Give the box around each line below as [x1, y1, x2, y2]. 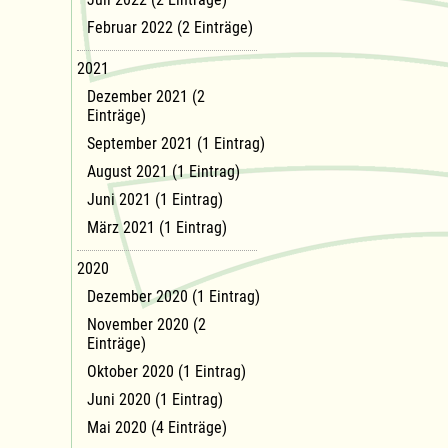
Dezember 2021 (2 [87, 86, 205, 106]
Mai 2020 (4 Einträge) [87, 417, 227, 437]
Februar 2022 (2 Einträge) [87, 17, 253, 37]
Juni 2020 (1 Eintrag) [87, 389, 223, 409]
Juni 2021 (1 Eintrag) [87, 189, 223, 209]
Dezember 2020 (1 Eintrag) [87, 286, 260, 306]
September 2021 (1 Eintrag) [87, 133, 265, 153]
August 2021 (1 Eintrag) [87, 161, 240, 181]
